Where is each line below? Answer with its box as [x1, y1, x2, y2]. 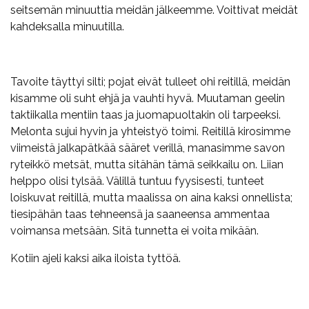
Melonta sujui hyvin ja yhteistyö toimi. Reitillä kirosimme [10, 124, 290, 138]
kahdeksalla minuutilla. [10, 19, 124, 33]
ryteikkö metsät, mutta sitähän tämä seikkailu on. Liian [10, 157, 283, 171]
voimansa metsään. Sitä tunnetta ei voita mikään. [10, 223, 261, 237]
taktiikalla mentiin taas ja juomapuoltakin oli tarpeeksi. [10, 108, 281, 121]
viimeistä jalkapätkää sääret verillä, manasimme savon [10, 141, 285, 154]
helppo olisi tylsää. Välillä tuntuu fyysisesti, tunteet [10, 174, 264, 188]
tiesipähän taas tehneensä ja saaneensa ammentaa [10, 207, 270, 221]
